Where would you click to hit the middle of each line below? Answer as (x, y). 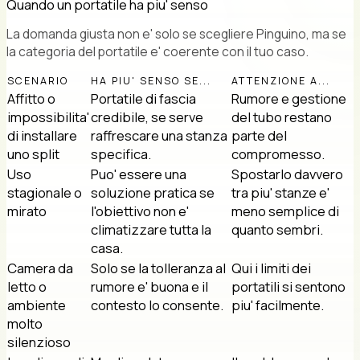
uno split (33, 153)
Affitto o (31, 98)
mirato (27, 211)
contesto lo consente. (157, 305)
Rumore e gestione (289, 98)
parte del (259, 135)
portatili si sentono (288, 286)
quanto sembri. (277, 229)
